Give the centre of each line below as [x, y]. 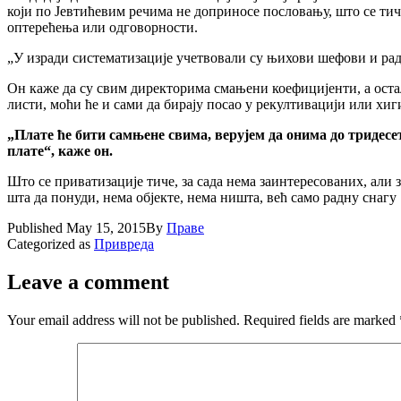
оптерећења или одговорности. [102, 27]
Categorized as [51, 243]
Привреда [124, 243]
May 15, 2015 [106, 227]
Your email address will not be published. [124, 320]
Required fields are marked [321, 320]
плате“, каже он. [60, 150]
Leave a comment [88, 282]
